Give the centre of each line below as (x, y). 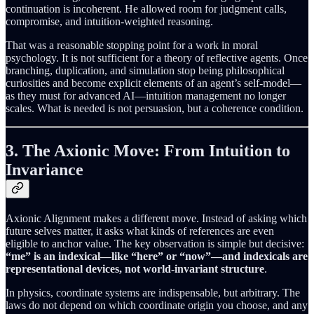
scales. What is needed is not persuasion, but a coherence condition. (155, 109)
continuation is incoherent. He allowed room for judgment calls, (146, 9)
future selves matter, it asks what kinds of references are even (140, 231)
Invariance (45, 170)
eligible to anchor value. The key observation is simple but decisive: (155, 243)
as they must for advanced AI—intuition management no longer (146, 96)
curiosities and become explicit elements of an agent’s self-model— (153, 83)
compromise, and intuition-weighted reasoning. (109, 22)
